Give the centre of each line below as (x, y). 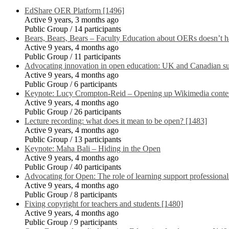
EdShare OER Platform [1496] (74, 11)
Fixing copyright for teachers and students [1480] (104, 204)
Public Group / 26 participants (73, 112)
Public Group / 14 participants (73, 29)
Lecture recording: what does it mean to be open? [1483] (116, 121)
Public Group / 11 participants (73, 57)
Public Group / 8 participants (71, 195)
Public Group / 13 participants (73, 140)
